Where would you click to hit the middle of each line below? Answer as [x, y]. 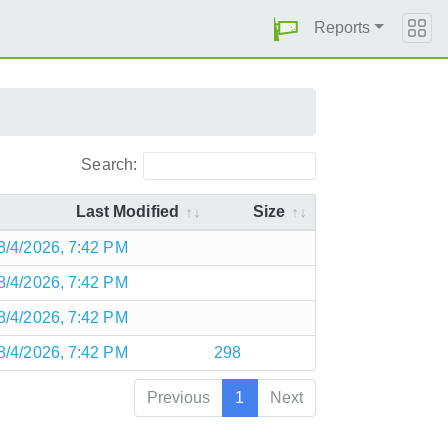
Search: [109, 164]
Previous [178, 397]
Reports [342, 27]
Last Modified [127, 211]
